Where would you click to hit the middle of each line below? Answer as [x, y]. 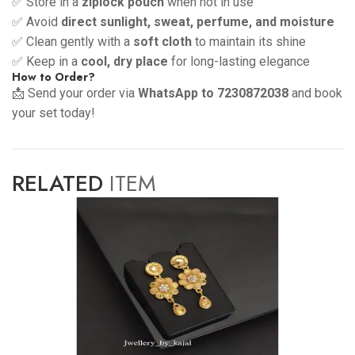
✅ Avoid [36, 22]
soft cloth [162, 42]
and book [315, 94]
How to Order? [53, 77]
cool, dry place [124, 62]
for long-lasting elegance [239, 62]
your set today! [53, 113]
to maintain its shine [249, 42]
